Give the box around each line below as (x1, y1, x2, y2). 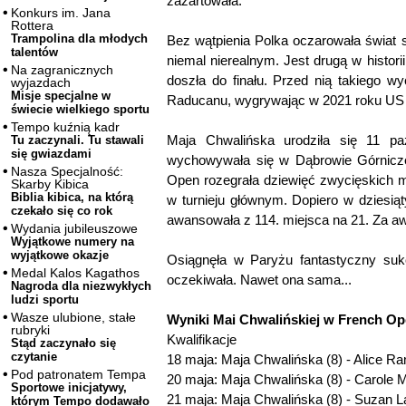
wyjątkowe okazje (11, 248, 109, 263)
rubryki (11, 323, 50, 338)
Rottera (11, 18, 53, 34)
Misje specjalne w (11, 89, 111, 103)
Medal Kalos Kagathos (11, 266, 140, 281)
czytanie (11, 350, 57, 364)
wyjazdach (11, 75, 71, 91)
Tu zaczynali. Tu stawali (11, 133, 144, 148)
